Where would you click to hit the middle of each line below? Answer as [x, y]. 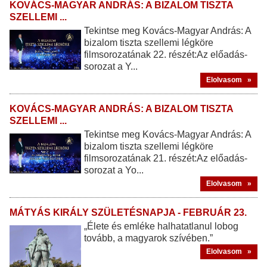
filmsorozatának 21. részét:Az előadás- [166, 159]
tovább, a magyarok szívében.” [148, 238]
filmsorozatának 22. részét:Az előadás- [166, 55]
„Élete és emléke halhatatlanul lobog [161, 226]
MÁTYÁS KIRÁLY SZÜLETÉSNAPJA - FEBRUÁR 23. [128, 213]
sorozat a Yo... [114, 170]
